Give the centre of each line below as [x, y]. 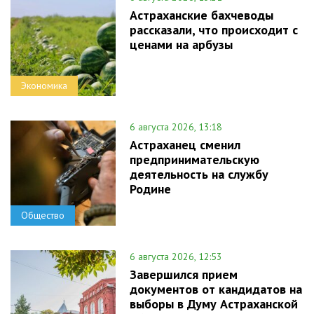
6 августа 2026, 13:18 [176, 127]
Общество [43, 216]
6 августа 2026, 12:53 [176, 257]
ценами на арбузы [181, 45]
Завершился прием [184, 275]
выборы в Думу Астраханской [214, 304]
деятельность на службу [199, 175]
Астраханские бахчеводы [202, 15]
